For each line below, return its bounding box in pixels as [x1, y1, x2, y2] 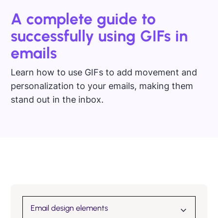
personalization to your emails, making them [11, 80, 194, 91]
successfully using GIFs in [11, 26, 188, 45]
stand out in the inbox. [11, 94, 104, 105]
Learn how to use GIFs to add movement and [11, 67, 198, 77]
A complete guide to [11, 9, 156, 28]
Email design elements [31, 203, 109, 213]
